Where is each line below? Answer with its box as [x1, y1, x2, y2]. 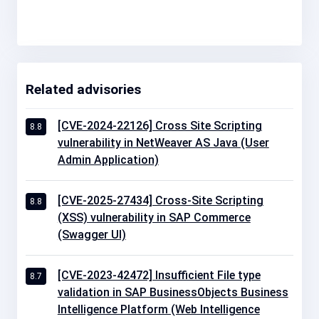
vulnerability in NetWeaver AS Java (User [57, 135, 269, 150]
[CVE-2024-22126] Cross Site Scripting [57, 118, 262, 132]
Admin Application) [57, 152, 159, 167]
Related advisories [26, 80, 141, 98]
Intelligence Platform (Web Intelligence [57, 302, 260, 316]
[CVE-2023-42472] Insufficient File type [57, 268, 261, 282]
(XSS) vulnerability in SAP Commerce [57, 210, 251, 224]
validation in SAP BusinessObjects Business [57, 285, 288, 299]
